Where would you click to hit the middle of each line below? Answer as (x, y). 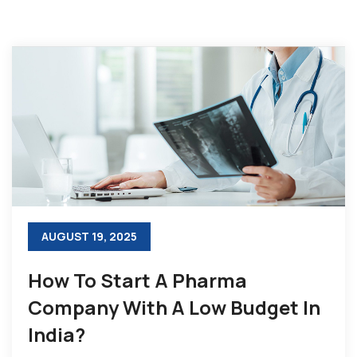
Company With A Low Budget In (174, 307)
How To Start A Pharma (137, 280)
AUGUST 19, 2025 (89, 236)
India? (57, 334)
